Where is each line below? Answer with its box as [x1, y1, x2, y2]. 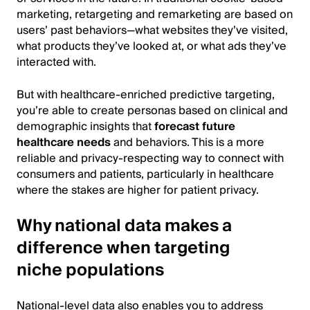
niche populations [17, 255, 164, 284]
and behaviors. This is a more [111, 132, 264, 152]
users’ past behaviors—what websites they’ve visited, [17, 20, 288, 40]
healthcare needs [17, 132, 111, 152]
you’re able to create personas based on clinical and [17, 100, 288, 120]
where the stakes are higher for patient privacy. [17, 180, 259, 200]
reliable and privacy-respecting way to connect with [17, 148, 284, 168]
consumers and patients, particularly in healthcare [17, 164, 274, 184]
